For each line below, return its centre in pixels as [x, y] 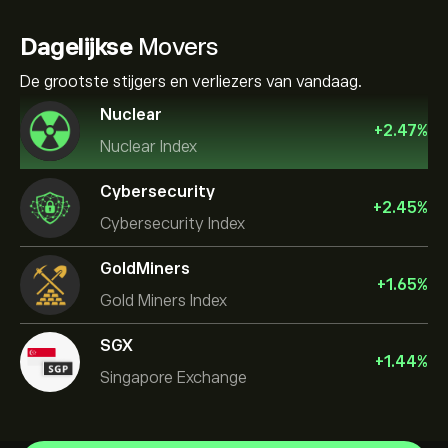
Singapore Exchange [173, 377]
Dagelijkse [76, 46]
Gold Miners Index [163, 300]
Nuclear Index [148, 146]
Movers [175, 46]
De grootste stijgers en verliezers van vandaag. [191, 82]
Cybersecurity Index [172, 223]
